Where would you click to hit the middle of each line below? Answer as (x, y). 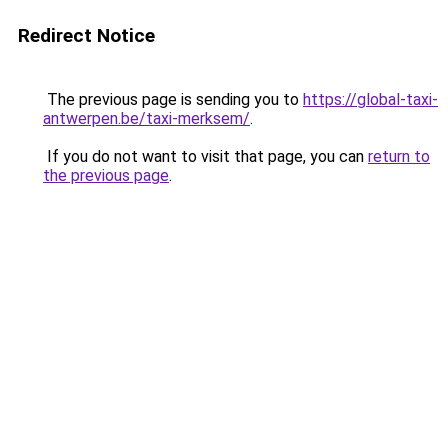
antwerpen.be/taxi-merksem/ (146, 118)
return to (399, 156)
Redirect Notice (86, 35)
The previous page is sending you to (173, 99)
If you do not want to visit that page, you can (205, 156)
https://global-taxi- (370, 99)
